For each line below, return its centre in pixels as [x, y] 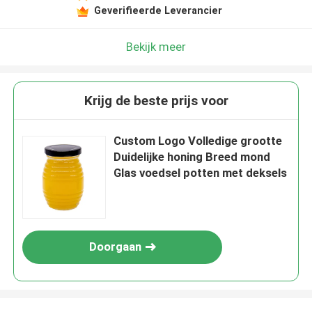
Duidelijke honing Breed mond [192, 157]
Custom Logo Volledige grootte [198, 141]
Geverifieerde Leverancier [158, 10]
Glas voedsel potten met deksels [201, 173]
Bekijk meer [156, 46]
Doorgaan [115, 247]
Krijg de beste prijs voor [156, 101]
